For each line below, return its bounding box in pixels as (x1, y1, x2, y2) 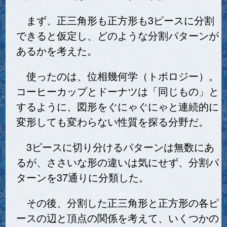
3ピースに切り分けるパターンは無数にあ (16, 139, 214, 155)
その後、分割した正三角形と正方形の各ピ (16, 195, 219, 210)
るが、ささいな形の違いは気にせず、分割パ (16, 155, 219, 170)
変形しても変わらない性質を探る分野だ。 (16, 114, 209, 129)
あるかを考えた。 (16, 43, 97, 58)
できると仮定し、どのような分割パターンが (16, 28, 219, 43)
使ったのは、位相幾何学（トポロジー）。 (16, 68, 219, 84)
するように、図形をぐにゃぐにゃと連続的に (16, 99, 219, 114)
